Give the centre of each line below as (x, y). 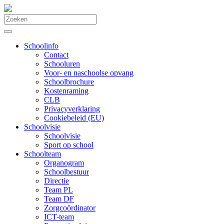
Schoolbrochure (69, 82)
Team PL (58, 190)
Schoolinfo (41, 46)
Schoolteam (42, 154)
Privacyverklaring (72, 109)
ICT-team (59, 217)
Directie (56, 181)
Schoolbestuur (66, 172)
